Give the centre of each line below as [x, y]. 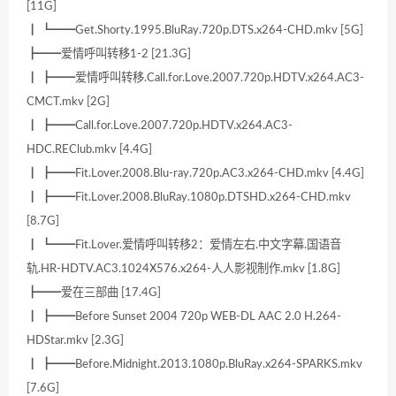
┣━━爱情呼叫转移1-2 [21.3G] [109, 54]
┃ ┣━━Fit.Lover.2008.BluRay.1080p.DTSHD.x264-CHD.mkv [189, 198]
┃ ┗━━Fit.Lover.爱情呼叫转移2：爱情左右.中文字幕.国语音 [184, 245]
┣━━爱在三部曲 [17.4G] [94, 293]
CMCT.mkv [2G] [68, 102]
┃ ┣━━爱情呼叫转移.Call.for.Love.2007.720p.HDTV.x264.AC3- [195, 78]
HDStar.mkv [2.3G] [75, 341]
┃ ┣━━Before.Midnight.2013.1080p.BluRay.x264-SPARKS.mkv [194, 365]
